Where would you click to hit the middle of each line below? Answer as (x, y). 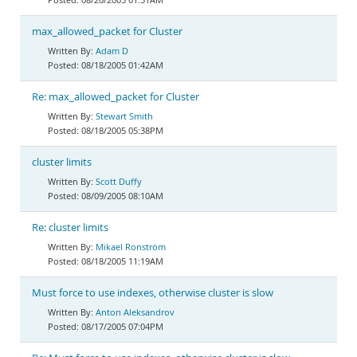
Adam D (112, 51)
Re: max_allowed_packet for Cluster (116, 97)
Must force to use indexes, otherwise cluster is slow (153, 293)
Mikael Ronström (131, 247)
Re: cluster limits (70, 228)
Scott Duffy (119, 181)
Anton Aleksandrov (135, 312)
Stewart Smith (124, 116)
